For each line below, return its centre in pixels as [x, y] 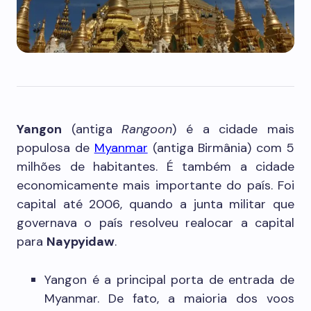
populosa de [56, 148]
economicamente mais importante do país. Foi [155, 185]
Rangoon [147, 129]
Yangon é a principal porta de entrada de [169, 280]
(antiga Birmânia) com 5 [221, 148]
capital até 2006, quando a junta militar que [155, 204]
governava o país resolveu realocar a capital [155, 223]
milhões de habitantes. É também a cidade [155, 167]
